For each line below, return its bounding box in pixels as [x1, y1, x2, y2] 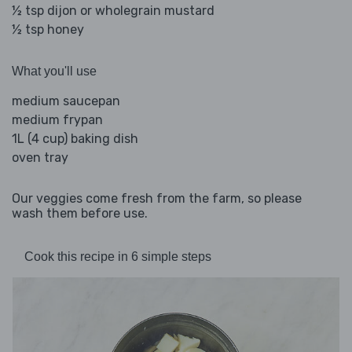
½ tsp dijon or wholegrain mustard [12, 3, 214, 19]
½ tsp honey [12, 22, 84, 38]
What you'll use [12, 64, 97, 79]
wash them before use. [12, 206, 148, 222]
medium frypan [12, 112, 103, 128]
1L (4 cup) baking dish [12, 131, 138, 147]
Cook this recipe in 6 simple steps [24, 250, 211, 264]
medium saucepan [12, 93, 120, 109]
